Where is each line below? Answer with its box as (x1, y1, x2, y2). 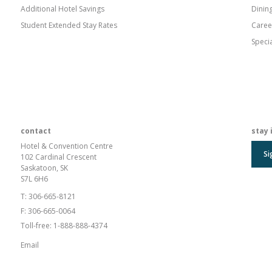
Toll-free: (21, 220, 53, 231)
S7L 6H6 (21, 173, 48, 184)
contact (21, 125, 51, 136)
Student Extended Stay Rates (21, 19, 117, 30)
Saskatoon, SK (21, 162, 68, 173)
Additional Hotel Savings (21, 3, 104, 14)
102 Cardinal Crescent (21, 151, 97, 162)
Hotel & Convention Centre (21, 140, 113, 151)
